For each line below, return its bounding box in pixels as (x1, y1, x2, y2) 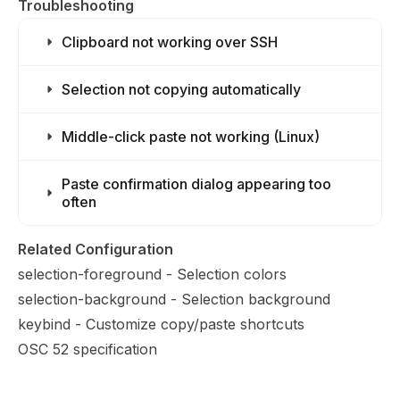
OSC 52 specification (18, 340, 157, 358)
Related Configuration (18, 240, 173, 258)
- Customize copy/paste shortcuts (71, 315, 304, 333)
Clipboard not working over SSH (62, 33, 278, 51)
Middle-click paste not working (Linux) (62, 128, 320, 146)
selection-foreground (18, 265, 162, 283)
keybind (18, 315, 71, 333)
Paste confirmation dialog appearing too (62, 175, 331, 193)
